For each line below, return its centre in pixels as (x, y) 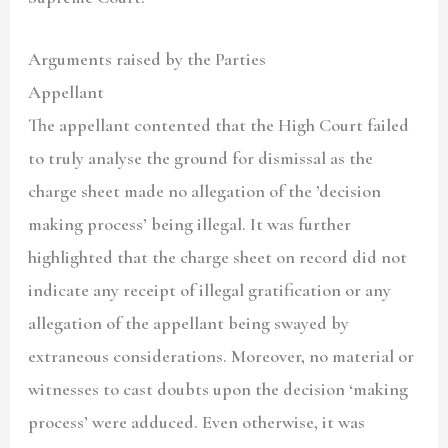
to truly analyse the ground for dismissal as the (201, 158)
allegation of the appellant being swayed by (189, 323)
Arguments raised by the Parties (147, 59)
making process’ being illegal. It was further (190, 224)
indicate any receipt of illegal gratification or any (210, 290)
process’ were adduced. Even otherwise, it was (197, 422)
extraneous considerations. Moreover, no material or (221, 356)
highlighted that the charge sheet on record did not (218, 257)
